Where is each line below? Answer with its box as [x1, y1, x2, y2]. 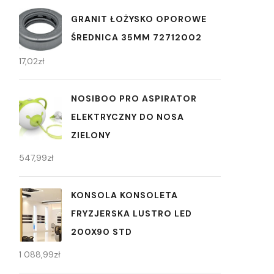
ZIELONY [71, 130, 111, 141]
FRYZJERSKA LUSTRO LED [71, 208, 192, 220]
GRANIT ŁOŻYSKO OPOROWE [71, 13, 207, 24]
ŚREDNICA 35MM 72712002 [71, 31, 202, 43]
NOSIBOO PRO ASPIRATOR [71, 93, 197, 105]
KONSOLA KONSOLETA [71, 190, 178, 201]
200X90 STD [71, 226, 132, 238]
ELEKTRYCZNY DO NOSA [71, 111, 184, 123]
